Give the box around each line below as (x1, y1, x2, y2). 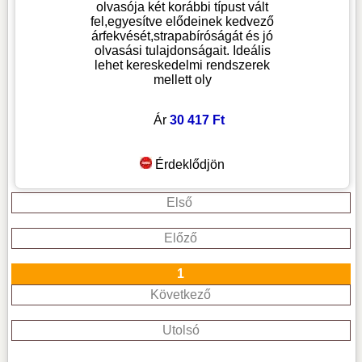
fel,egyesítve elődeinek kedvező (90, 15, 275, 29)
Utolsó (162, 323, 200, 338)
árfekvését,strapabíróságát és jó (91, 29, 274, 44)
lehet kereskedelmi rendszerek (95, 58, 271, 73)
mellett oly (153, 73, 212, 87)
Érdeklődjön (155, 158, 225, 172)
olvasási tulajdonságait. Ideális (94, 44, 271, 58)
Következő (150, 288, 212, 302)
